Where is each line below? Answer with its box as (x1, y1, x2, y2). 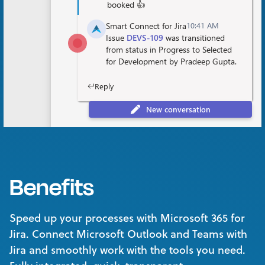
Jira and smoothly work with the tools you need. (9, 241, 245, 257)
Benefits (9, 170, 94, 205)
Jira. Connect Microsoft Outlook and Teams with (9, 225, 247, 241)
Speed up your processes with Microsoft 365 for (9, 209, 245, 225)
